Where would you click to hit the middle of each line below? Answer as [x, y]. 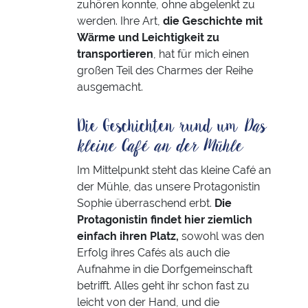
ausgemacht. [110, 87]
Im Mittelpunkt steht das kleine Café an [174, 170]
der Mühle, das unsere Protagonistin [168, 187]
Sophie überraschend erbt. [146, 203]
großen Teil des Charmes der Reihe [165, 71]
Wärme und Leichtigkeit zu [148, 38]
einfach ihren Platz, [128, 236]
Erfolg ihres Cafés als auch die [153, 253]
